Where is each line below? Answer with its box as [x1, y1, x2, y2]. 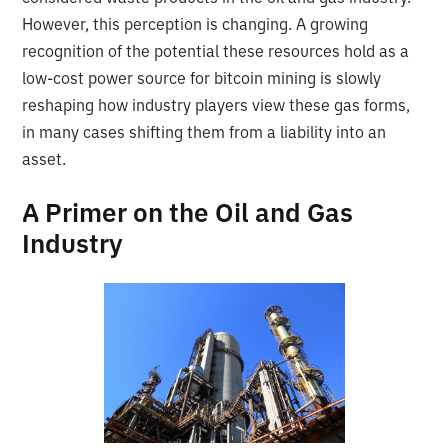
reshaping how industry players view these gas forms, [22, 94, 411, 115]
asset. [22, 148, 71, 169]
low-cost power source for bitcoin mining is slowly [22, 67, 382, 88]
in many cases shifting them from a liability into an [22, 121, 387, 142]
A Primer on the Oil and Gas [22, 194, 354, 229]
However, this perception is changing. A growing [22, 13, 369, 34]
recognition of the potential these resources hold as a [22, 40, 410, 61]
